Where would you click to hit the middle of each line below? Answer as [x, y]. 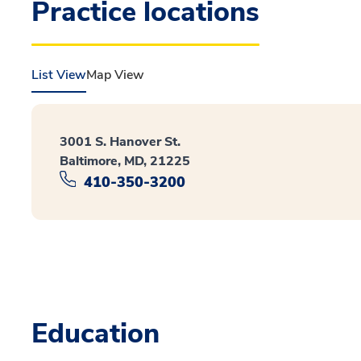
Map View [115, 75]
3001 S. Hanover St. [120, 142]
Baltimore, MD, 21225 [125, 161]
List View [59, 75]
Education [95, 333]
